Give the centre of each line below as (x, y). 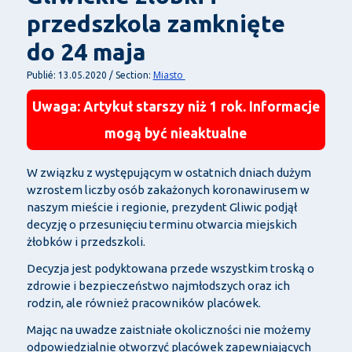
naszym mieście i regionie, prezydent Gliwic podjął (161, 207)
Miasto (169, 75)
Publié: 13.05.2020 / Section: (90, 75)
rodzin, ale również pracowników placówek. (143, 302)
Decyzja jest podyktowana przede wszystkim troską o (170, 268)
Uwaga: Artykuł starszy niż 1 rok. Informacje (176, 106)
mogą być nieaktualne (176, 133)
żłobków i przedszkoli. (86, 241)
